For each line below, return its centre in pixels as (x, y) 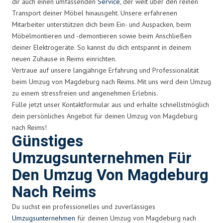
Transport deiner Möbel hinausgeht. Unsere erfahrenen (95, 13)
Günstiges (48, 141)
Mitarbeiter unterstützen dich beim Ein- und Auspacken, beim (102, 24)
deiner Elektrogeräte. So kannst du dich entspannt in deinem (102, 47)
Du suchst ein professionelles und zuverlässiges (84, 206)
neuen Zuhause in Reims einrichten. (64, 58)
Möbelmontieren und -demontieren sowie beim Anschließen (102, 36)
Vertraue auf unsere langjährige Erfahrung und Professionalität (105, 70)
